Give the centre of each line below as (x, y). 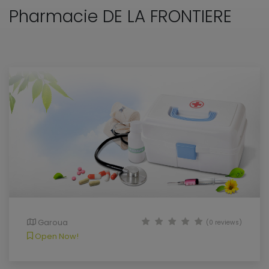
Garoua (52, 222)
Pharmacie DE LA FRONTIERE (120, 17)
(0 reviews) (224, 222)
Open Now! (56, 236)
